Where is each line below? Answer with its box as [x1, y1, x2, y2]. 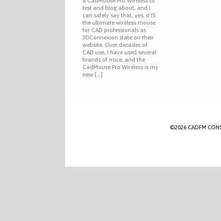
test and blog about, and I [82, 4, 150, 12]
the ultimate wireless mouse [82, 19, 155, 27]
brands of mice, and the [82, 56, 145, 64]
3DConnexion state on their [82, 34, 154, 41]
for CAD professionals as [82, 27, 146, 34]
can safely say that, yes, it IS [82, 12, 155, 19]
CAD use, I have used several [82, 49, 156, 56]
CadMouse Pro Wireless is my [82, 64, 158, 71]
